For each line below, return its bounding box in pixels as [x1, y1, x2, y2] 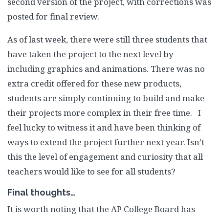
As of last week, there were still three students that [7, 34, 207, 45]
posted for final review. [7, 11, 99, 22]
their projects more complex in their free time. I [7, 107, 201, 119]
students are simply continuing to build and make [7, 92, 204, 104]
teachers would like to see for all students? [7, 166, 175, 177]
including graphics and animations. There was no [7, 63, 205, 75]
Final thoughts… [7, 187, 76, 198]
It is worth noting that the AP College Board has [7, 203, 195, 215]
